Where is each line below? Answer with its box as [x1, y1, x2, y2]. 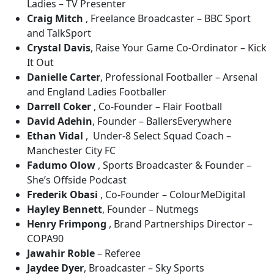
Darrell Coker [27, 100, 91, 113]
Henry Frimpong [27, 217, 106, 231]
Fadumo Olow [27, 158, 95, 172]
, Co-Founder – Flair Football [91, 100, 222, 113]
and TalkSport [27, 26, 91, 40]
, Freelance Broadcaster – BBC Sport [83, 12, 251, 25]
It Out [27, 56, 54, 69]
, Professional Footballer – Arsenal [100, 70, 257, 84]
